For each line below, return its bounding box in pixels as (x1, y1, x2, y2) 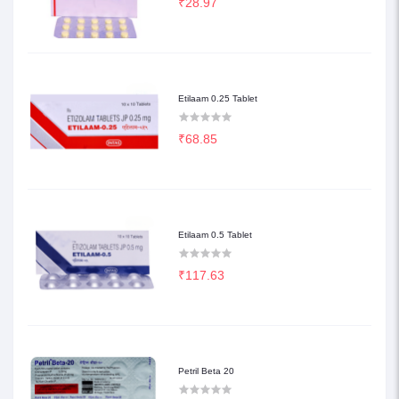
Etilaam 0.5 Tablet (178, 230, 253, 240)
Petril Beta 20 (178, 366, 235, 377)
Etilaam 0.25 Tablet (178, 94, 258, 104)
